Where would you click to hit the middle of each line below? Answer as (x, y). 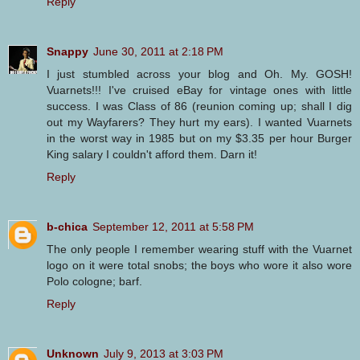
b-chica (67, 226)
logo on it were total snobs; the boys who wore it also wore (199, 265)
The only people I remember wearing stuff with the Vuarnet (199, 249)
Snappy (67, 51)
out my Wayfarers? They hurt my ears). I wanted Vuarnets (199, 122)
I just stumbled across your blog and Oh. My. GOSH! (199, 74)
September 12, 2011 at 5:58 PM (173, 226)
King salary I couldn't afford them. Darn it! (152, 154)
